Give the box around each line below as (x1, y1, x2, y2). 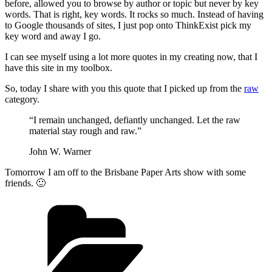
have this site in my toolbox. (5, 62, 112, 73)
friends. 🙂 (5, 177, 46, 188)
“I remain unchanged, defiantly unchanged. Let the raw (29, 114, 240, 125)
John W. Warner (29, 146, 91, 157)
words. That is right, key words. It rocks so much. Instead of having (5, 8, 263, 19)
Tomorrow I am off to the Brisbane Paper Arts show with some (5, 166, 246, 177)
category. (5, 93, 39, 104)
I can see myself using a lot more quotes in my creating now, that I (5, 51, 257, 62)
